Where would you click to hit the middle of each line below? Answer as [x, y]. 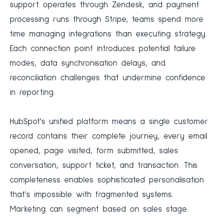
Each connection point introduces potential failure [103, 49]
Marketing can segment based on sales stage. [99, 210]
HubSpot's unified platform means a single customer [109, 122]
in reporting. [32, 93]
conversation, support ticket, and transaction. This [104, 166]
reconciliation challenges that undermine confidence [108, 78]
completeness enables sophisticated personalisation [107, 181]
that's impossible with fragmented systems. [91, 195]
